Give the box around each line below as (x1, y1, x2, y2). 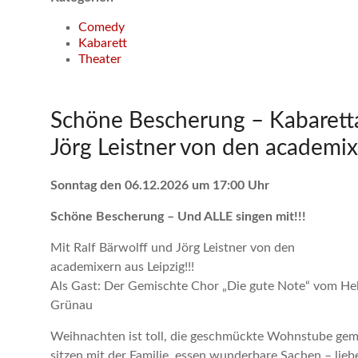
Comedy (78, 21, 125, 34)
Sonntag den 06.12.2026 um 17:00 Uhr (50, 179, 269, 192)
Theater (78, 53, 121, 66)
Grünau (50, 299, 93, 312)
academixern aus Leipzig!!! (50, 261, 194, 273)
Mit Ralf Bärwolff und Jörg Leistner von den (50, 241, 295, 254)
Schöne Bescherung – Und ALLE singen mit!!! (50, 210, 306, 223)
